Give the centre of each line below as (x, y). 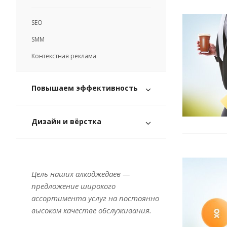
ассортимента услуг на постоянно (95, 198)
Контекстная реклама (64, 56)
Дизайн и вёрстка (66, 121)
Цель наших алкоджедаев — (81, 174)
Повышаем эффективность (85, 88)
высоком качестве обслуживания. (91, 210)
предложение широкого (73, 186)
